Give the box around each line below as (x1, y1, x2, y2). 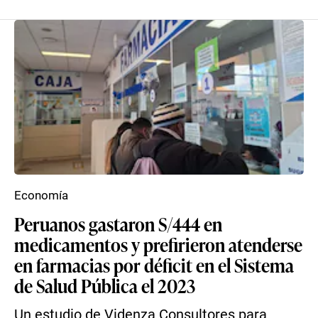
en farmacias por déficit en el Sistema (14, 252, 294, 278)
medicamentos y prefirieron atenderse (14, 231, 302, 257)
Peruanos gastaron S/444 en (14, 211, 222, 236)
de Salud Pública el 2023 (14, 273, 195, 298)
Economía (14, 188, 68, 202)
